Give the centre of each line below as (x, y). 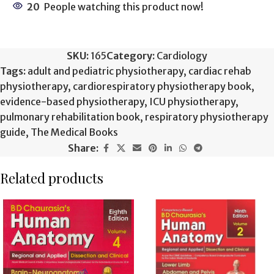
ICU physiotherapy (192, 102)
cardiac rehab (220, 71)
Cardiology (182, 56)
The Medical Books (74, 132)
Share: (83, 148)
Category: (131, 56)
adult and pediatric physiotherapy (106, 71)
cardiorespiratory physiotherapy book (162, 87)
